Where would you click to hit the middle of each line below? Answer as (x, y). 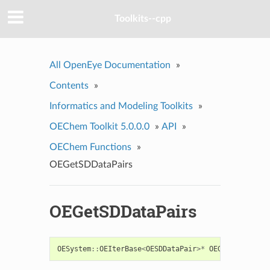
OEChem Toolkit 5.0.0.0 (99, 126)
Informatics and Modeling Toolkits (121, 106)
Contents (69, 85)
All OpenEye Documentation (110, 65)
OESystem (74, 249)
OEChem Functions (90, 147)
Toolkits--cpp (143, 19)
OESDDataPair (171, 249)
